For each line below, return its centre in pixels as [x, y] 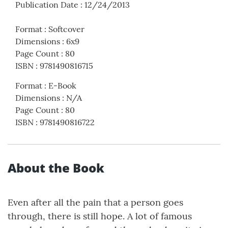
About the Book [56, 168]
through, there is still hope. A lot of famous [100, 216]
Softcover [66, 29]
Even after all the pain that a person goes [95, 203]
